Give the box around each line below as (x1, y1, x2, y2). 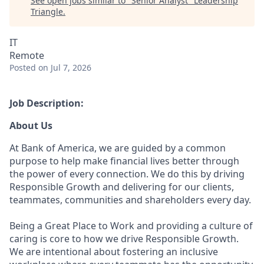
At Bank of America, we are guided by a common (9, 141, 226, 154)
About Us (9, 119, 52, 132)
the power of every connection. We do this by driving (9, 167, 245, 180)
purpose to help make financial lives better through (9, 154, 239, 167)
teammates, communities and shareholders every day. (9, 193, 251, 206)
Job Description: (9, 97, 84, 110)
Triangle (31, 6, 63, 17)
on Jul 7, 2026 (38, 62, 91, 73)
